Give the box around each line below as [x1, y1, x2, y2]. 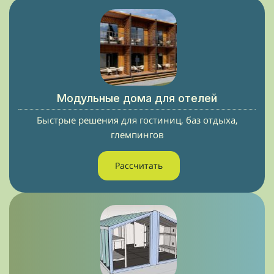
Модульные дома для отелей [57, 92, 217, 105]
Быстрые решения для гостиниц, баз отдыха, [36, 114, 238, 126]
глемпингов [110, 128, 164, 141]
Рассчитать [114, 160, 163, 171]
